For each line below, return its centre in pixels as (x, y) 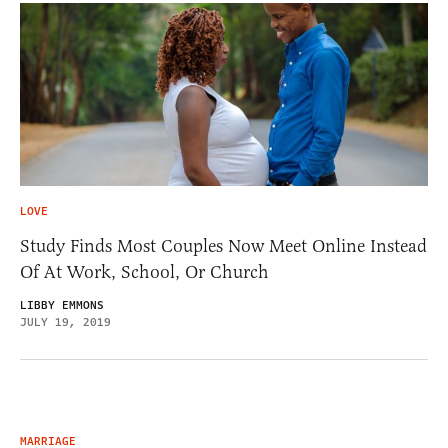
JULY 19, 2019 (65, 322)
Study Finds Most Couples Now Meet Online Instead (223, 246)
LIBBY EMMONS (62, 305)
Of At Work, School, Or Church (144, 272)
